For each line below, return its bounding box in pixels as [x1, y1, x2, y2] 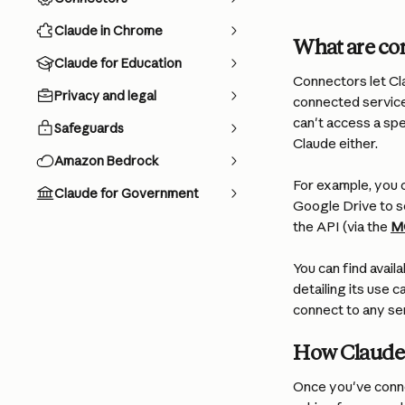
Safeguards [54, 120, 124, 137]
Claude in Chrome [54, 23, 163, 39]
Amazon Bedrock [54, 153, 159, 169]
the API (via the [293, 218, 391, 235]
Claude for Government [54, 185, 199, 202]
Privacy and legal [54, 88, 156, 104]
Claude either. [293, 135, 378, 152]
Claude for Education [54, 55, 182, 71]
